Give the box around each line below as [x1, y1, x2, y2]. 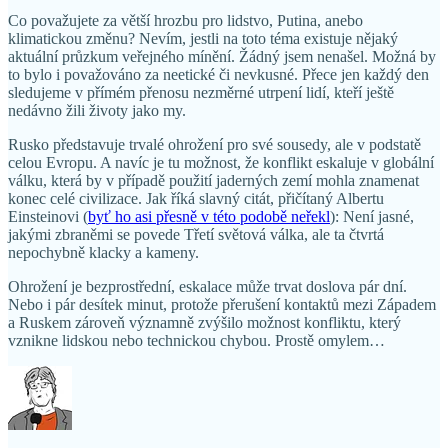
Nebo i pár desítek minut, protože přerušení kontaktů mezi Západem [8, 295, 436, 313]
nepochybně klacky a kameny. [8, 243, 199, 261]
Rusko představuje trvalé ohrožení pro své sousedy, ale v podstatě [8, 135, 421, 153]
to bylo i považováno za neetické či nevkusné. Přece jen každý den [8, 65, 429, 83]
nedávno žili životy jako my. [8, 101, 186, 119]
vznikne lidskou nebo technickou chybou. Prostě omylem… [8, 331, 385, 349]
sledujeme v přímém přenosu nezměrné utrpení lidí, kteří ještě [8, 83, 394, 101]
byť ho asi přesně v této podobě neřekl [88, 207, 330, 225]
